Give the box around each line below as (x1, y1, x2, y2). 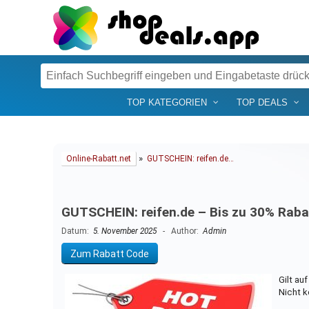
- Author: (156, 226, 203, 237)
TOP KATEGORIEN (126, 97, 207, 108)
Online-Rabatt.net (66, 153, 131, 163)
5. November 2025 (92, 226, 157, 237)
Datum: (61, 226, 93, 237)
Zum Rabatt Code (70, 248, 149, 259)
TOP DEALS (236, 97, 288, 108)
